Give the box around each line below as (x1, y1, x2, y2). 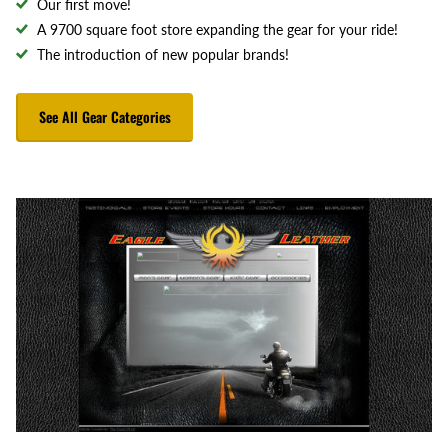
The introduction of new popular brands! (37, 45, 289, 63)
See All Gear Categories (38, 106, 171, 128)
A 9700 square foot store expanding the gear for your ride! (37, 20, 398, 38)
